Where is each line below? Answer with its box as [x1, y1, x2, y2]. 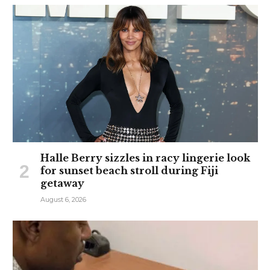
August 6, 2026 [40, 195, 86, 204]
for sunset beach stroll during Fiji [40, 165, 218, 177]
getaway [40, 177, 84, 190]
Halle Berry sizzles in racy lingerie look [40, 152, 250, 165]
